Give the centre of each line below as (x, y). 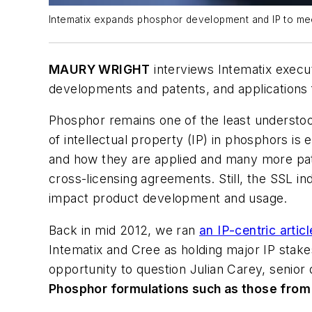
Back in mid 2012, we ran (124, 230)
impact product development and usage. (168, 198)
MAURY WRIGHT (100, 69)
